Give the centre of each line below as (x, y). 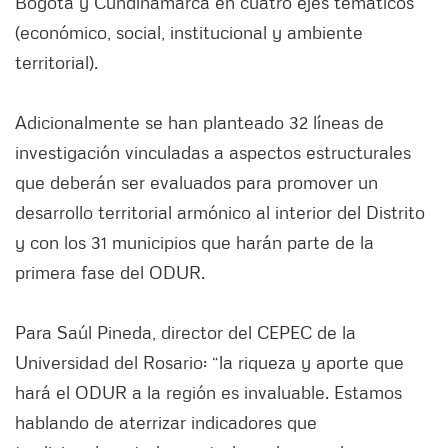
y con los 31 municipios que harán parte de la (194, 242)
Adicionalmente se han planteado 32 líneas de (199, 122)
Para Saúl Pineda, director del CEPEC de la (185, 332)
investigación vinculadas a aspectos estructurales (213, 152)
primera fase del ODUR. (110, 272)
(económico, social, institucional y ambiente (189, 32)
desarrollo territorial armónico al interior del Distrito (220, 212)
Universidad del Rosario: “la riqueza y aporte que (209, 362)
